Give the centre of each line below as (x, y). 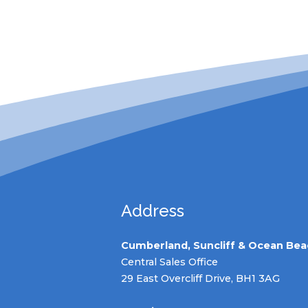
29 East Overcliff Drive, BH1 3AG (200, 278)
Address (152, 211)
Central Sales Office (169, 262)
